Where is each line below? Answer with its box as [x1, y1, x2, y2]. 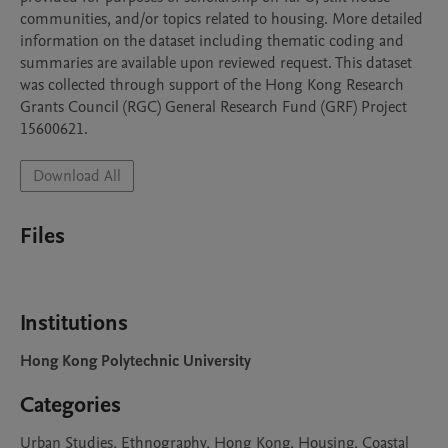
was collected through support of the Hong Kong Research [20, 74, 404, 96]
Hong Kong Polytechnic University [20, 350, 251, 372]
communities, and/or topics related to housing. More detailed [20, 8, 423, 30]
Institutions [20, 308, 128, 338]
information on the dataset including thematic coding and [20, 30, 404, 52]
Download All [33, 165, 121, 187]
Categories [20, 390, 121, 420]
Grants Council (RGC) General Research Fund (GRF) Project [20, 96, 407, 118]
